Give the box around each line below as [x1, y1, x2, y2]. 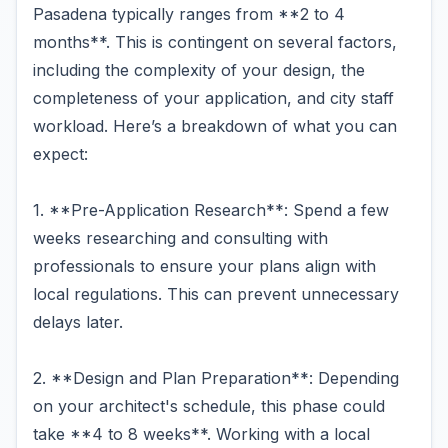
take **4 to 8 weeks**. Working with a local [33, 424, 370, 444]
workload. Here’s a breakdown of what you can [33, 116, 397, 136]
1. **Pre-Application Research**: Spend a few [33, 200, 389, 220]
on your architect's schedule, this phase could [33, 396, 385, 416]
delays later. [33, 312, 123, 332]
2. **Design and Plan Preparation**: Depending [33, 368, 399, 388]
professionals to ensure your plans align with [33, 256, 376, 276]
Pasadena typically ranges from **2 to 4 [33, 4, 345, 24]
